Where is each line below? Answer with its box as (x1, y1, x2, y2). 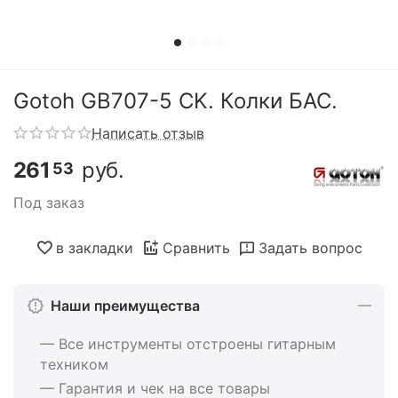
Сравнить (163, 238, 230, 257)
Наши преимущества (51, 296, 200, 314)
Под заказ (13, 193, 84, 211)
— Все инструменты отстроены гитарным (40, 334, 336, 353)
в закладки (56, 238, 133, 257)
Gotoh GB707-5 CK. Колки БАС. (13, 88, 338, 114)
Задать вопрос (259, 238, 362, 257)
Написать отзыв (92, 124, 204, 142)
